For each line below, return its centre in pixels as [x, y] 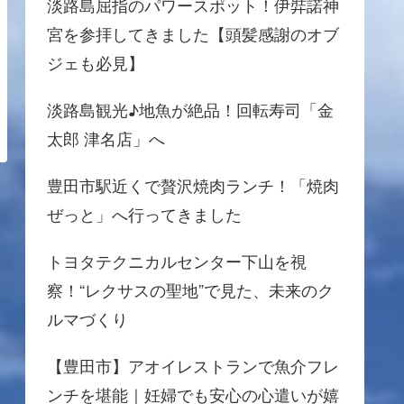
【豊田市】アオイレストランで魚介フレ [193, 365]
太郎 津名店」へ [106, 138]
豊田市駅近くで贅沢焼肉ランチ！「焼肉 [193, 184]
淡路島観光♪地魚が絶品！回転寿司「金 [190, 109]
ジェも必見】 [96, 62]
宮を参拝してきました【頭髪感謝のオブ [193, 33]
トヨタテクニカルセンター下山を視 [177, 260]
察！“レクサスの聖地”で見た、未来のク [190, 289]
